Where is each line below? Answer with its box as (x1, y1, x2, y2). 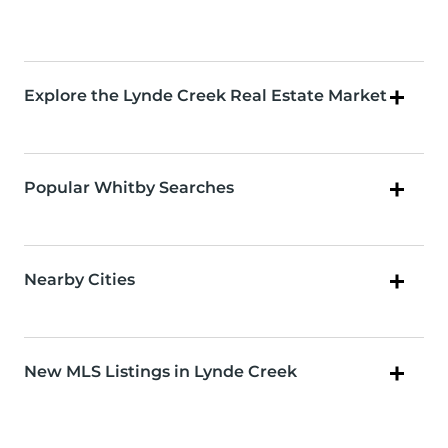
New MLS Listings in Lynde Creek (24, 362, 297, 382)
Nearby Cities (24, 270, 135, 290)
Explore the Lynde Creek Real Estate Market (24, 86, 387, 106)
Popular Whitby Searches (24, 178, 234, 198)
